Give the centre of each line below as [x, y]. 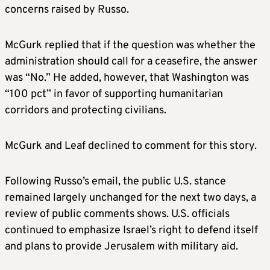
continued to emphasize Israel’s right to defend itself [131, 231]
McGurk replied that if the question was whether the [130, 46]
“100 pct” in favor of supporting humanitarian [114, 95]
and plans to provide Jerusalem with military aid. [121, 247]
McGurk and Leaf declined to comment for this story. [131, 146]
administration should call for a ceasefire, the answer [131, 62]
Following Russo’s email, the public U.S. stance [115, 182]
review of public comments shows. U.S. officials [117, 215]
